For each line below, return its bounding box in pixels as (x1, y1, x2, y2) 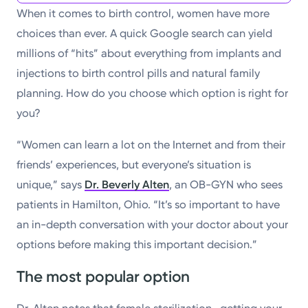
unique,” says (16, 177, 85, 191)
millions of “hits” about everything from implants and (16, 47, 282, 60)
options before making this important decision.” (16, 237, 258, 251)
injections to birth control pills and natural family (16, 67, 261, 80)
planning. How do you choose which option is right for (16, 87, 289, 100)
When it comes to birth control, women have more (16, 7, 270, 21)
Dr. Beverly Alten (85, 177, 170, 191)
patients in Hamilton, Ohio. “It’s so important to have (16, 197, 280, 211)
